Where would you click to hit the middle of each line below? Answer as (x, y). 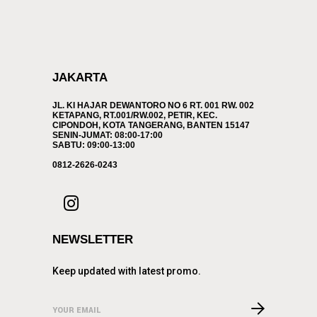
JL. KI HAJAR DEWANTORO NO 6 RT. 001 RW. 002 (153, 105)
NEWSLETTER (93, 240)
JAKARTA (80, 77)
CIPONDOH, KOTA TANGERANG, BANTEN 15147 (151, 125)
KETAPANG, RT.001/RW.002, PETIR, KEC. (135, 115)
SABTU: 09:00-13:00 (94, 145)
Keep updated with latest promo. (127, 271)
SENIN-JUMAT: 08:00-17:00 (108, 135)
